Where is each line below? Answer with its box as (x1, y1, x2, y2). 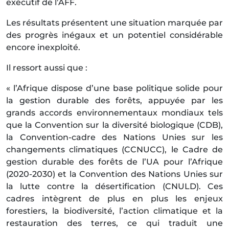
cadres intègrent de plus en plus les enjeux (6, 194, 223, 204)
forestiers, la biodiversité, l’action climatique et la (6, 206, 223, 216)
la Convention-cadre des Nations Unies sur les (6, 132, 223, 143)
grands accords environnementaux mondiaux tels (6, 108, 223, 118)
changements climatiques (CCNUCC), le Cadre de (6, 145, 223, 155)
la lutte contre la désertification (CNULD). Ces (6, 181, 223, 192)
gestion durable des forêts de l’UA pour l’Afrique (6, 157, 223, 167)
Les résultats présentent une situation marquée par (6, 18, 223, 28)
